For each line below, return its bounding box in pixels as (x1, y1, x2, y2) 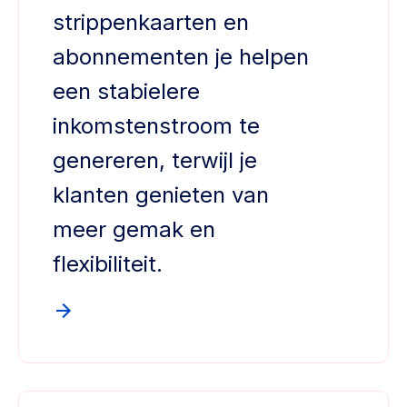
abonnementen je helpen (53, 44, 309, 71)
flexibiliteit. (53, 251, 163, 278)
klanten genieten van (53, 182, 269, 209)
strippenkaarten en (53, 9, 249, 36)
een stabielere (53, 78, 200, 105)
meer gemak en (53, 216, 215, 243)
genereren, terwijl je (53, 147, 257, 174)
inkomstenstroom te (53, 113, 260, 140)
